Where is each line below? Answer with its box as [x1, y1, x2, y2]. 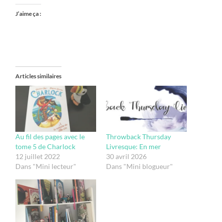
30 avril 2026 [106, 152, 147, 161]
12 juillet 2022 [15, 152, 60, 161]
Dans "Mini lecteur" [15, 162, 77, 170]
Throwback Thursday [106, 132, 171, 141]
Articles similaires [15, 72, 62, 80]
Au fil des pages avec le [15, 132, 85, 141]
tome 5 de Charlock [15, 142, 76, 151]
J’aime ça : [15, 10, 42, 18]
